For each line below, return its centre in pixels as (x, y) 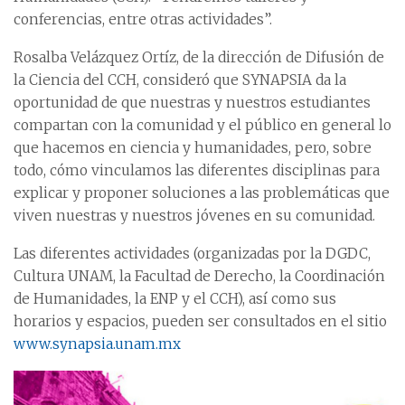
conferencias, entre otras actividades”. (143, 19)
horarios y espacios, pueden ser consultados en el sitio (200, 321)
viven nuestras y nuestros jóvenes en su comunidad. (194, 215)
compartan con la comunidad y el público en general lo (202, 125)
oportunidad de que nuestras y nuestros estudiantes (192, 102)
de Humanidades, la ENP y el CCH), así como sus (175, 298)
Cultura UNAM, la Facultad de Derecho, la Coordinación (199, 276)
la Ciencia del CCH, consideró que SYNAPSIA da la (180, 80)
